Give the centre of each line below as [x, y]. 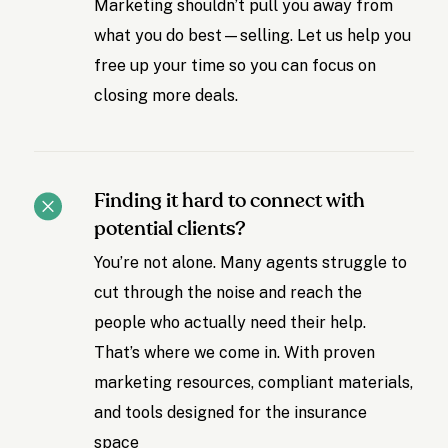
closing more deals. [166, 96]
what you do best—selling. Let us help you [253, 36]
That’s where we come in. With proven [235, 353]
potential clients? [170, 229]
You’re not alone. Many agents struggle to [251, 263]
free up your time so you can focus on [235, 66]
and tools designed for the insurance [231, 413]
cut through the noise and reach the [228, 293]
